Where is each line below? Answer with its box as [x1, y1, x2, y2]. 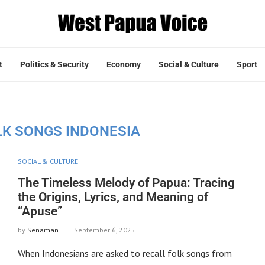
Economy [106, 59, 141, 69]
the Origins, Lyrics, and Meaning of [17, 189, 208, 204]
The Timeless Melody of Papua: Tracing [17, 175, 235, 190]
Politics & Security [20, 59, 89, 69]
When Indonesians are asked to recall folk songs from [17, 247, 232, 259]
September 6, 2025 [73, 225, 135, 234]
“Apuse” [17, 203, 62, 218]
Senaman [27, 225, 59, 234]
